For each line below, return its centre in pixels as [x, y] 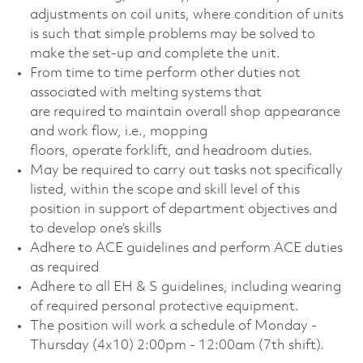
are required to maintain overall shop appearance [185, 112]
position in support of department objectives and [183, 209]
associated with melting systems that [145, 92]
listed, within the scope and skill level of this [164, 190]
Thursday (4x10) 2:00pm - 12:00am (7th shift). [177, 345]
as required [66, 267]
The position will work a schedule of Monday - [173, 326]
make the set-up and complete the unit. [156, 53]
